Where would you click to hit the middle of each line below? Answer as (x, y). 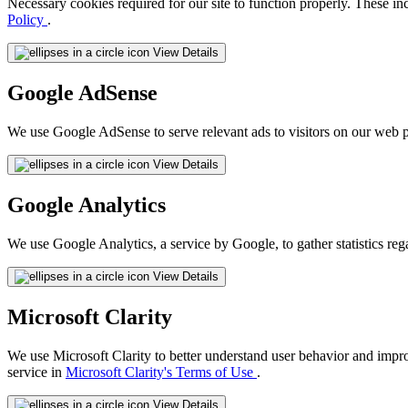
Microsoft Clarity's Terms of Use (161, 372)
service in (36, 372)
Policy (27, 20)
